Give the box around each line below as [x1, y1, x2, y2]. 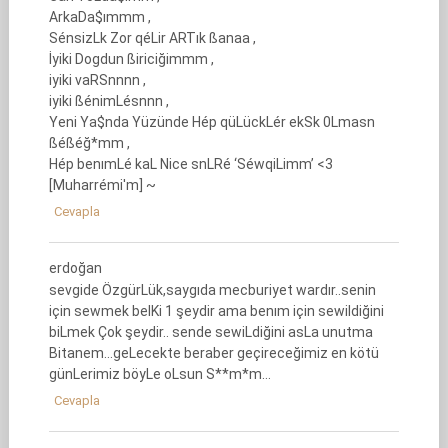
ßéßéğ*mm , [48, 135, 130, 151]
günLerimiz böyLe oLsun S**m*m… [48, 366, 271, 382]
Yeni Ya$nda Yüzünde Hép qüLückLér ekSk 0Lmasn [48, 114, 375, 130]
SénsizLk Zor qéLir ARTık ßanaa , [48, 30, 256, 46]
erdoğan [48, 260, 102, 276]
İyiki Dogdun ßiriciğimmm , [48, 51, 214, 67]
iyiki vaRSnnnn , [48, 72, 146, 88]
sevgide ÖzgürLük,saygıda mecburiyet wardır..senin [48, 282, 376, 298]
